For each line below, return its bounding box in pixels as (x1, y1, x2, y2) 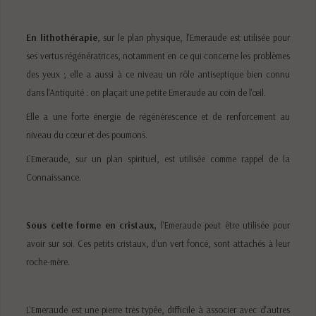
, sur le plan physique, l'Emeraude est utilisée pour (97, 31, 290, 43)
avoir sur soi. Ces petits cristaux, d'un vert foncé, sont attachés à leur (26, 237, 290, 249)
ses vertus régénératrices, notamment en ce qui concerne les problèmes (26, 49, 290, 61)
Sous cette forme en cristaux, (26, 219, 157, 231)
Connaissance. (26, 171, 82, 183)
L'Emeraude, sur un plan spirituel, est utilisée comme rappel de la (26, 152, 290, 164)
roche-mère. (26, 255, 71, 267)
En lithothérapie (26, 31, 97, 43)
